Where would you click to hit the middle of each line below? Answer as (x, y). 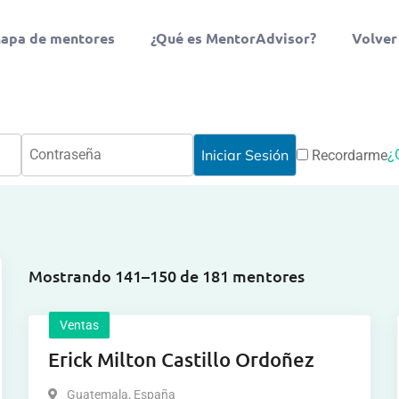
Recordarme (347, 155)
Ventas (80, 325)
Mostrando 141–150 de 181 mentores (167, 276)
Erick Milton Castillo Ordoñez (182, 359)
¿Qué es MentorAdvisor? (233, 38)
